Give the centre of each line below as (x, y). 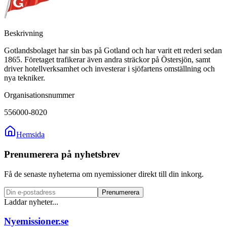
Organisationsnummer (39, 95)
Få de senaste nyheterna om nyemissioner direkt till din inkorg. (104, 174)
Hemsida (30, 135)
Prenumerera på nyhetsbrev (62, 154)
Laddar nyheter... (31, 202)
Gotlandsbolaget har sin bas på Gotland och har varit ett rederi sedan (113, 51)
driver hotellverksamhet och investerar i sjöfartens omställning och (109, 69)
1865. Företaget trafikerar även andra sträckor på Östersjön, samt (107, 60)
